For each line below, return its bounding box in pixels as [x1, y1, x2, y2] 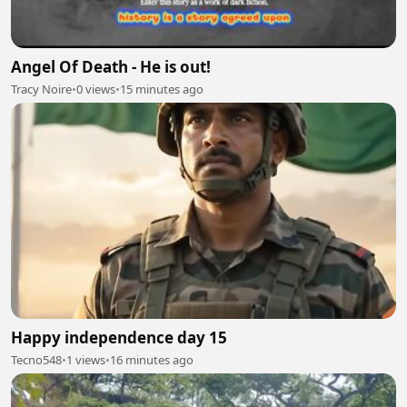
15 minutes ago [120, 80, 203, 97]
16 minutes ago [110, 352, 194, 368]
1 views [66, 352, 105, 368]
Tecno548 [11, 352, 62, 368]
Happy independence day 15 [11, 327, 227, 348]
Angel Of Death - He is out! [11, 55, 211, 77]
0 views [76, 80, 115, 97]
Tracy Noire [11, 80, 72, 97]
